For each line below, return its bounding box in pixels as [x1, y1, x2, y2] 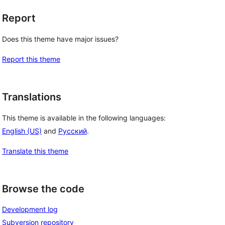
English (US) [2, 126, 42, 135]
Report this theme [2, 55, 60, 63]
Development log [2, 205, 58, 214]
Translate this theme [2, 146, 68, 155]
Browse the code [2, 182, 84, 195]
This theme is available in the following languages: [2, 113, 166, 122]
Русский [58, 126, 87, 135]
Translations [2, 91, 61, 103]
